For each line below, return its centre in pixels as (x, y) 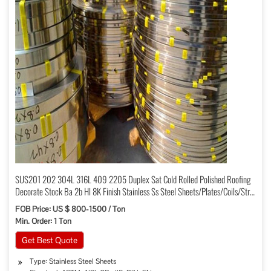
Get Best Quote (50, 240)
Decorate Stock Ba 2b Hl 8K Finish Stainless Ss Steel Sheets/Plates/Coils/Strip (135, 191)
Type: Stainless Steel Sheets (73, 261)
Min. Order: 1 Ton (43, 221)
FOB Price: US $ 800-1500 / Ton (70, 209)
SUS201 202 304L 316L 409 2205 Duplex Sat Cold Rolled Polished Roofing (133, 179)
